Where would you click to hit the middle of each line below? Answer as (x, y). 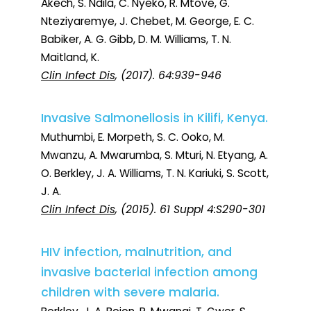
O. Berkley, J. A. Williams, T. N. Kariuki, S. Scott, (155, 174)
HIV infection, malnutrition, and (136, 252)
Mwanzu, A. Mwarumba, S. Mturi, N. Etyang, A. (154, 155)
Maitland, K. (70, 58)
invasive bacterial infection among (149, 272)
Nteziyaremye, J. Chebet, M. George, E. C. (148, 22)
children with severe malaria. (130, 293)
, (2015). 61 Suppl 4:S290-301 (190, 210)
